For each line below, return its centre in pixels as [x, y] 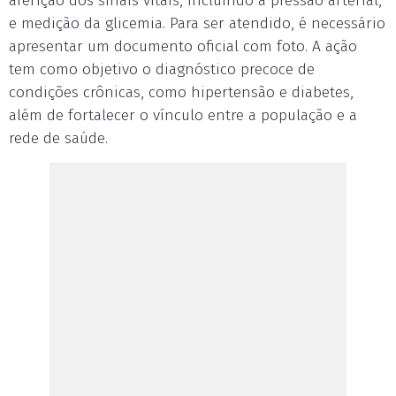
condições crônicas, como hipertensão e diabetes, [181, 92]
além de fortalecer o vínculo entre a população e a [183, 115]
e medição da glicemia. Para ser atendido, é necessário [197, 23]
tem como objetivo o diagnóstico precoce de [162, 69]
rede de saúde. [58, 138]
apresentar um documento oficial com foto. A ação [183, 46]
